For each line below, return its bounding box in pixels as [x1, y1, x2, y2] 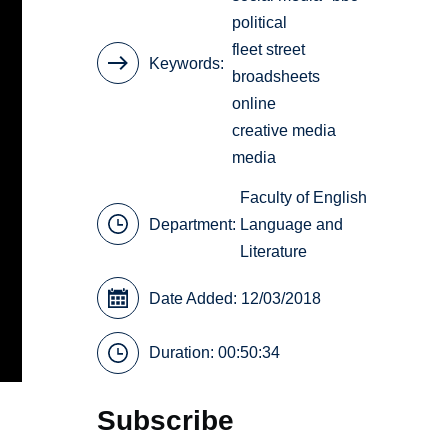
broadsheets [232, 68, 321, 86]
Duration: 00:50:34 [149, 344, 281, 362]
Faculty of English [240, 188, 368, 206]
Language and [240, 215, 344, 233]
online [232, 95, 277, 113]
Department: [149, 215, 241, 233]
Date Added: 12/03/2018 [149, 289, 322, 307]
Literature [240, 242, 308, 260]
